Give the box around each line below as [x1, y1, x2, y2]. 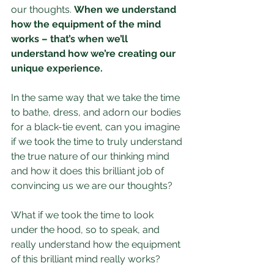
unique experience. [11, 62, 103, 74]
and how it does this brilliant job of [11, 165, 166, 177]
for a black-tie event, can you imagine [11, 121, 182, 133]
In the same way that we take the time [11, 92, 182, 103]
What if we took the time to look [11, 209, 156, 221]
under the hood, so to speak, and [11, 224, 162, 235]
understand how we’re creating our [11, 48, 178, 59]
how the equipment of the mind [11, 18, 163, 30]
